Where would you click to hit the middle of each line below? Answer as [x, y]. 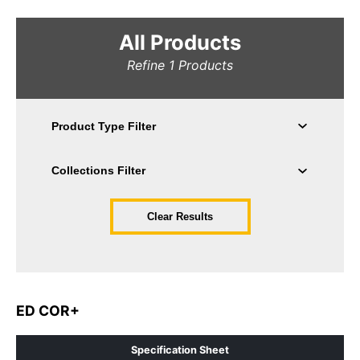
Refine [148, 65]
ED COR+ [48, 311]
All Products [180, 42]
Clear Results [180, 216]
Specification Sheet [180, 350]
